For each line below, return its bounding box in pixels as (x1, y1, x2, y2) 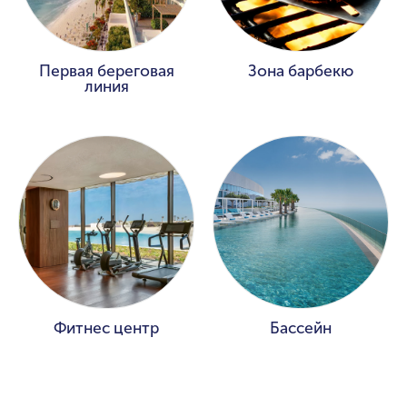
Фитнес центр (54, 319, 159, 339)
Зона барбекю (248, 62, 353, 82)
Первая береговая (38, 62, 174, 82)
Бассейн (270, 319, 332, 339)
